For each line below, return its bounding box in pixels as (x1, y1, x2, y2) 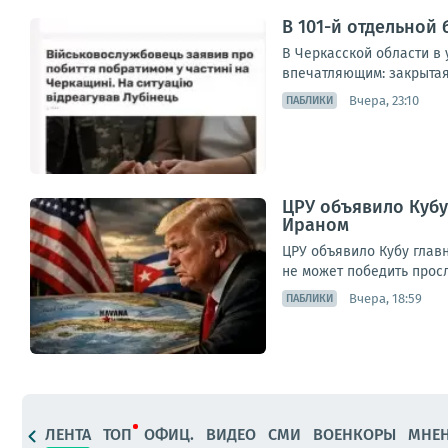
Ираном (282, 214, 349, 236)
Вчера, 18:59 (349, 290, 422, 306)
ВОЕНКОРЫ (313, 424, 396, 444)
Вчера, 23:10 (349, 92, 419, 108)
